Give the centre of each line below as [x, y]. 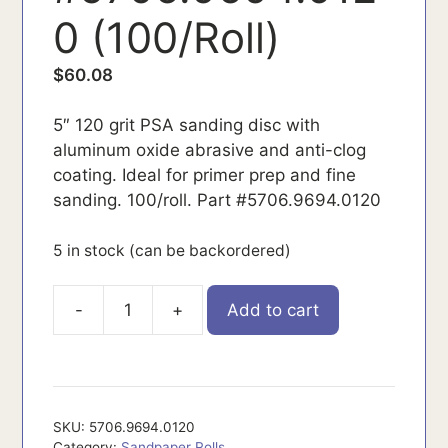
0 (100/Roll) [167, 37]
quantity [234, 345]
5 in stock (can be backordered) [172, 250]
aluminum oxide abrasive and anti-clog [210, 150]
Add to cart [273, 309]
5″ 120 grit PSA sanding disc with [187, 125]
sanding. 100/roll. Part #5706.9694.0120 [217, 200]
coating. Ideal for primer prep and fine [205, 175]
